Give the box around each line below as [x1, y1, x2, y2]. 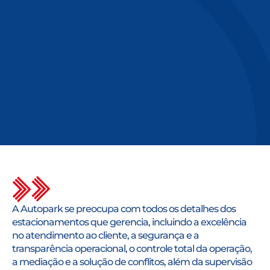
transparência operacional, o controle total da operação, [12, 243, 252, 255]
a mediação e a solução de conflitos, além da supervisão [12, 256, 252, 268]
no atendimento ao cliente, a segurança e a [12, 230, 199, 242]
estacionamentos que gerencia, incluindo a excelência [12, 216, 246, 228]
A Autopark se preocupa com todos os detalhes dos [12, 203, 236, 215]
